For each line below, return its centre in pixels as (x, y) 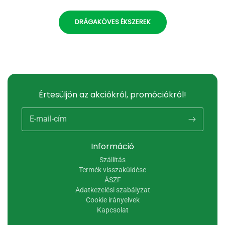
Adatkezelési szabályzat (113, 190)
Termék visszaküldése (113, 170)
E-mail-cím (48, 119)
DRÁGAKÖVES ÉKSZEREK (113, 22)
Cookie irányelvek (113, 200)
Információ (113, 146)
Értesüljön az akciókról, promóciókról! (113, 95)
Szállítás (113, 160)
